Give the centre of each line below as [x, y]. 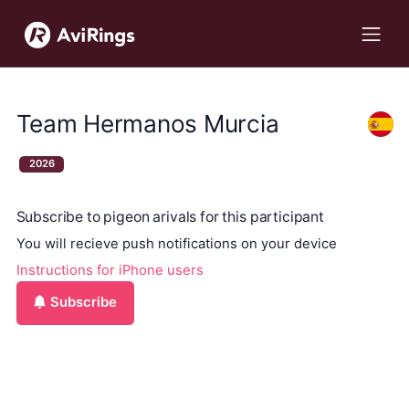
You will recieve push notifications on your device [176, 244]
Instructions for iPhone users [110, 270]
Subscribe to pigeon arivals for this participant [170, 217]
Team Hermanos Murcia [147, 124]
